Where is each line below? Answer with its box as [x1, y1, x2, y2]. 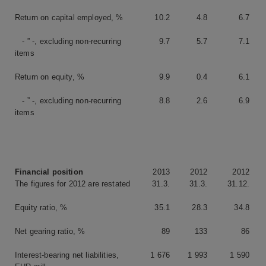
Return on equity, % [15, 72, 85, 81]
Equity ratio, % [15, 202, 68, 212]
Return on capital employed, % [15, 12, 123, 22]
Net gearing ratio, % [15, 226, 85, 236]
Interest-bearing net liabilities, [15, 250, 119, 259]
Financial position [15, 167, 83, 176]
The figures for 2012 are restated [15, 179, 131, 188]
